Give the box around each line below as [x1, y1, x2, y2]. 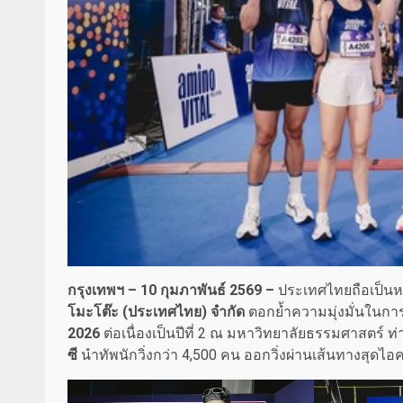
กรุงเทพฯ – [67, 282, 140, 300]
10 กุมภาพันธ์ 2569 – [140, 282, 274, 300]
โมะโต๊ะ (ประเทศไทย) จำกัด [67, 303, 245, 321]
